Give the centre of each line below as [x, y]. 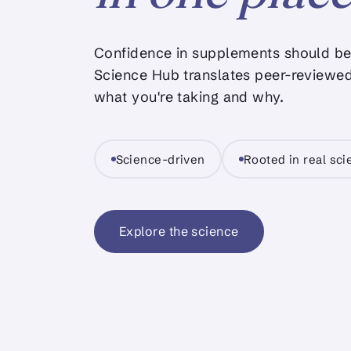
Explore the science [179, 232]
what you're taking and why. [189, 97]
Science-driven [160, 159]
